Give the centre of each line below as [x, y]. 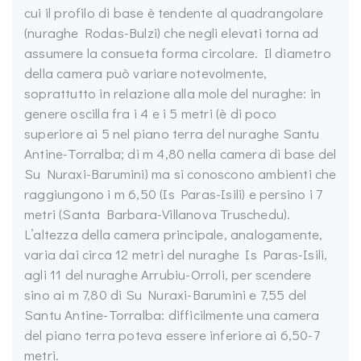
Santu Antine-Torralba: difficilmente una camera [172, 315]
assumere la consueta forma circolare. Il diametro [178, 53]
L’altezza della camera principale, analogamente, [174, 234]
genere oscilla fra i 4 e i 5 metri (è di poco [150, 113]
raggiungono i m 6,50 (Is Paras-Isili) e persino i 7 [174, 194]
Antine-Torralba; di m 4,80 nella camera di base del [180, 154]
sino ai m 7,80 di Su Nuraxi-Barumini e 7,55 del [166, 295]
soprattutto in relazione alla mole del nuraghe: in [173, 93]
